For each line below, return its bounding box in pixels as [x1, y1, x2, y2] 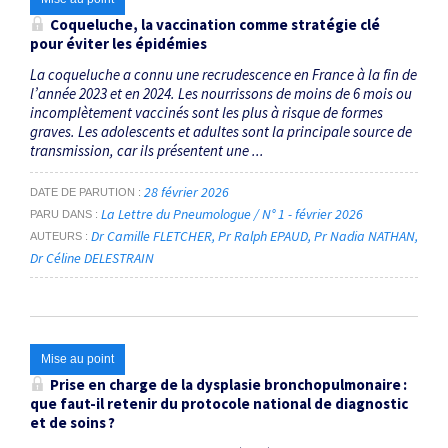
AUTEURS [30, 230, 82, 243]
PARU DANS [30, 208, 92, 221]
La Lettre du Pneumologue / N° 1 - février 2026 [101, 205, 366, 224]
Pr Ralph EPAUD [218, 227, 308, 246]
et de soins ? [30, 412, 115, 432]
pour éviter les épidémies [30, 34, 207, 54]
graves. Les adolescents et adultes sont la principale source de [30, 122, 412, 142]
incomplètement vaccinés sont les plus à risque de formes [30, 103, 383, 123]
